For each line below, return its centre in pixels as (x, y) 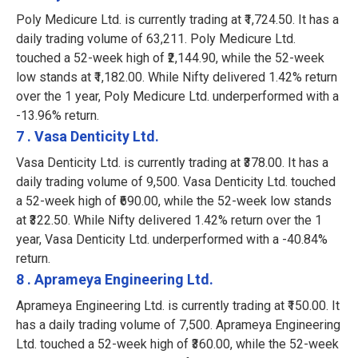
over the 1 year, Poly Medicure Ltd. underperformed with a (177, 97)
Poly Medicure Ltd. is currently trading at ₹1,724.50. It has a (177, 20)
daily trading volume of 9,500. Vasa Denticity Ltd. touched (176, 182)
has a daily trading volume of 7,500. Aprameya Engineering (178, 325)
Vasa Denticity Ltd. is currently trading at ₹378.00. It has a (172, 163)
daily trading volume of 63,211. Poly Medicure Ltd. (156, 39)
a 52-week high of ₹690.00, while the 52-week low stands (174, 201)
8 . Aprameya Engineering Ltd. (115, 280)
